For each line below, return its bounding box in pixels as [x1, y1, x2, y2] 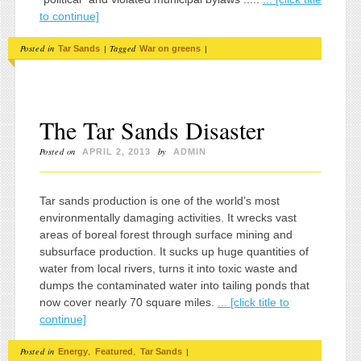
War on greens [139, 44, 201, 54]
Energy [58, 346, 89, 357]
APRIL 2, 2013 [82, 146, 151, 156]
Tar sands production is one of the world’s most [39, 193, 280, 207]
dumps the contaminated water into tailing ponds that [39, 278, 309, 292]
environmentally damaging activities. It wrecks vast [39, 210, 297, 224]
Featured [95, 346, 134, 357]
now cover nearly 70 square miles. [39, 295, 218, 309]
